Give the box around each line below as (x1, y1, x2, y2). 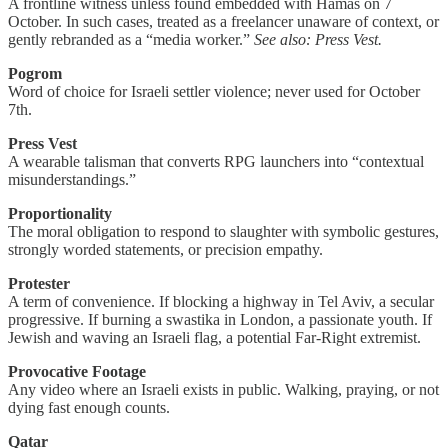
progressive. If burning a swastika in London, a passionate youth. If (8, 310, 432, 328)
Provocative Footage (8, 362, 146, 380)
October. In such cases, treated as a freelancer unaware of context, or (8, 12, 439, 30)
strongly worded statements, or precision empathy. (8, 240, 323, 258)
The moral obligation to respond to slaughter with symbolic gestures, (8, 222, 439, 240)
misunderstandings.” (8, 170, 136, 188)
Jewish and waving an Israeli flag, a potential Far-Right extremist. (8, 328, 421, 346)
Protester (8, 274, 70, 292)
